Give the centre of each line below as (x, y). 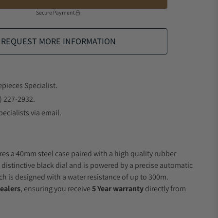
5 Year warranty (118, 189)
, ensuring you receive (56, 189)
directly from (165, 189)
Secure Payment (55, 12)
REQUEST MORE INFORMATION (58, 41)
